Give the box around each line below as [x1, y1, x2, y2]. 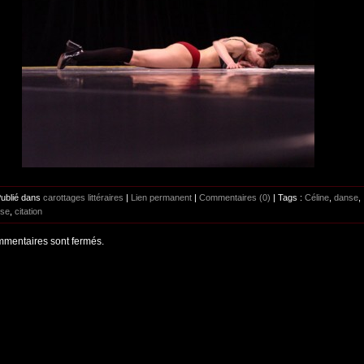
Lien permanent [131, 193, 192, 203]
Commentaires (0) [199, 193, 271, 203]
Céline [305, 193, 329, 203]
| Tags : [271, 193, 305, 203]
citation [15, 206, 42, 217]
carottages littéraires [43, 193, 123, 203]
